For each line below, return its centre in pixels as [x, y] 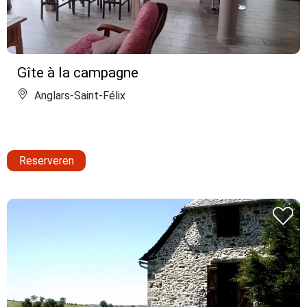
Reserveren [46, 161]
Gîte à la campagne [78, 73]
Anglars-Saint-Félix [78, 96]
